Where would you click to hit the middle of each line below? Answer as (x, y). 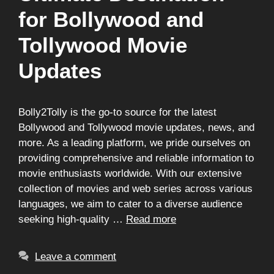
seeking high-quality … (72, 219)
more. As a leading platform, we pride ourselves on (134, 143)
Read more (151, 219)
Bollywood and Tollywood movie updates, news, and (136, 128)
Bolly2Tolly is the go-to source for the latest (117, 112)
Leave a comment (76, 257)
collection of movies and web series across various (135, 189)
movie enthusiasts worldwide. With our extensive (130, 173)
